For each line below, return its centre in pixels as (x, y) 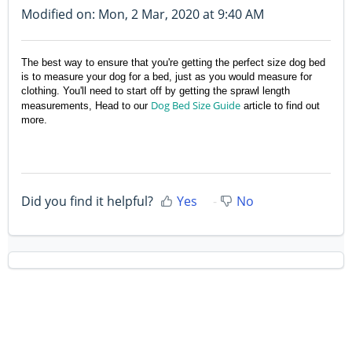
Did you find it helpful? (87, 202)
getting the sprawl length (235, 91)
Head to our (121, 106)
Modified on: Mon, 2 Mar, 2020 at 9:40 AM (143, 15)
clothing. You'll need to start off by (100, 91)
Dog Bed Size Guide (196, 106)
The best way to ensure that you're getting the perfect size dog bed (173, 63)
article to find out (280, 106)
